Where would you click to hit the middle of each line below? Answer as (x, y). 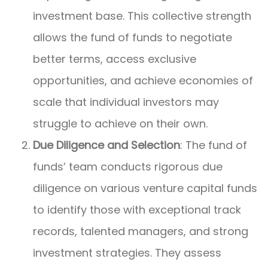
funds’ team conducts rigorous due (128, 167)
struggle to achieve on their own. (120, 124)
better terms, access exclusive (115, 59)
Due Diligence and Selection (106, 145)
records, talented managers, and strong (141, 232)
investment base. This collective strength (142, 16)
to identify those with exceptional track (137, 210)
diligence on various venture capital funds (145, 188)
